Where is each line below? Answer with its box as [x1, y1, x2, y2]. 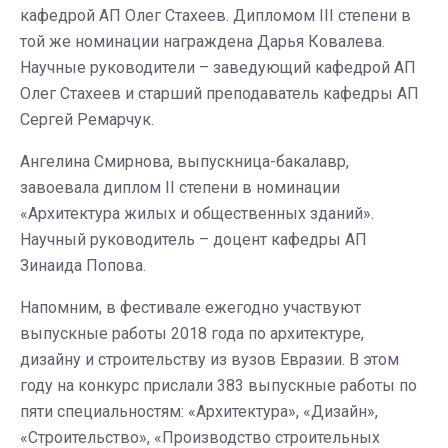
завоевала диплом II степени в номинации [20, 178, 340, 197]
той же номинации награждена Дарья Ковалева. [20, 32, 385, 51]
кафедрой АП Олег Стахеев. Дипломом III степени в [20, 6, 411, 25]
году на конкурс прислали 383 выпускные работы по [20, 376, 417, 395]
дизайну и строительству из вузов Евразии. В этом [20, 350, 399, 369]
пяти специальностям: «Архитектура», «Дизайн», [20, 402, 378, 421]
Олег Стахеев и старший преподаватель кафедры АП [20, 84, 419, 103]
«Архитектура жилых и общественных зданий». [20, 204, 374, 223]
